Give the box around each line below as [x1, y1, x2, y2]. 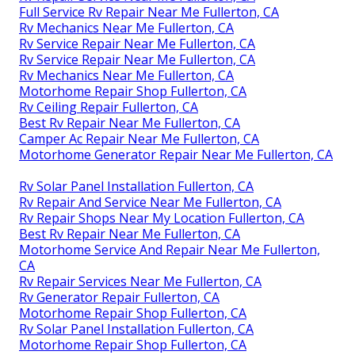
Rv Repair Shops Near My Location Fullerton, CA [19, 208, 304, 227]
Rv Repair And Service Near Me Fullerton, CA [19, 193, 281, 211]
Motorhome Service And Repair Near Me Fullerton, [19, 240, 320, 258]
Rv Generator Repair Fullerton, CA [19, 288, 219, 306]
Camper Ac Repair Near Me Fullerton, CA [19, 129, 259, 147]
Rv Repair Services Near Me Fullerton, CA [19, 272, 261, 290]
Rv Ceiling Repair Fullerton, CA [19, 97, 198, 116]
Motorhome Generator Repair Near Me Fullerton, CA [19, 145, 333, 163]
